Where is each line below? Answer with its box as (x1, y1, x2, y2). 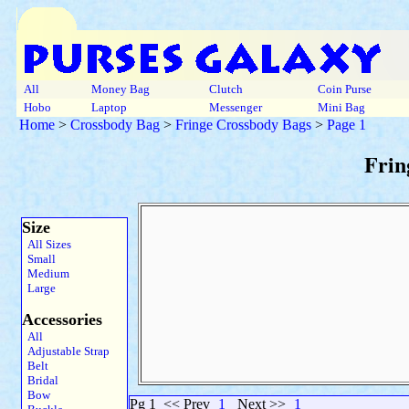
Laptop (89, 100, 130, 114)
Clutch (206, 82, 246, 96)
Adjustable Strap (22, 344, 110, 358)
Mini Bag (315, 100, 368, 114)
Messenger (206, 100, 265, 114)
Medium (22, 267, 69, 280)
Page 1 (327, 117, 366, 132)
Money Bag (89, 82, 152, 96)
